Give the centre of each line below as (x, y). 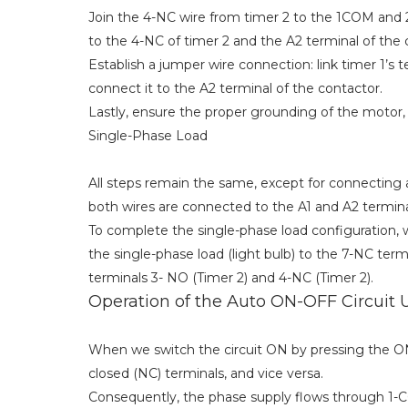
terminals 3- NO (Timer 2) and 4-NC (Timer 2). (231, 278)
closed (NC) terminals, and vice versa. (206, 374)
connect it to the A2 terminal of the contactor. (235, 89)
